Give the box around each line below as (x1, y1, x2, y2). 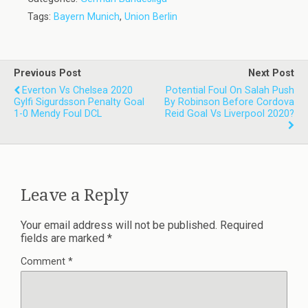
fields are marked (21, 231, 107, 245)
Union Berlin (124, 11, 177, 23)
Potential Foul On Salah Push (166, 85, 294, 96)
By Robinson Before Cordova (164, 96, 294, 108)
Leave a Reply (21, 185, 129, 205)
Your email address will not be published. (21, 218, 217, 232)
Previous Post (14, 67, 81, 79)
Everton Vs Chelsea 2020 (22, 85, 133, 96)
